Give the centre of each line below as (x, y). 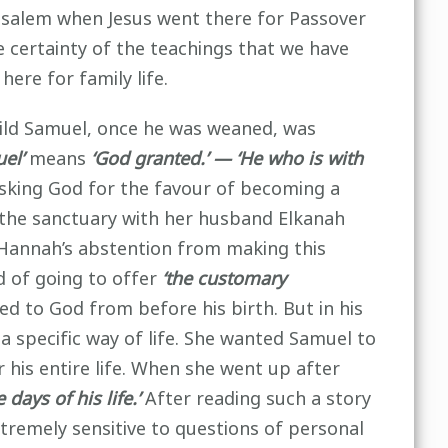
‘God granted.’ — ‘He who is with (226, 159)
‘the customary (223, 279)
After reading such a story (257, 399)
